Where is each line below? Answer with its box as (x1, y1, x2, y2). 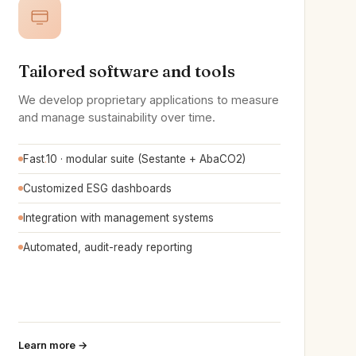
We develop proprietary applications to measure (18, 93, 279, 106)
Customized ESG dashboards (23, 182, 172, 195)
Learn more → (18, 339, 87, 351)
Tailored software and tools (18, 60, 235, 81)
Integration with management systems (23, 211, 214, 224)
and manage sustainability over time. (18, 110, 215, 124)
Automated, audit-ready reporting (23, 241, 192, 253)
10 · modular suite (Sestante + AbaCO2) (46, 153, 246, 165)
